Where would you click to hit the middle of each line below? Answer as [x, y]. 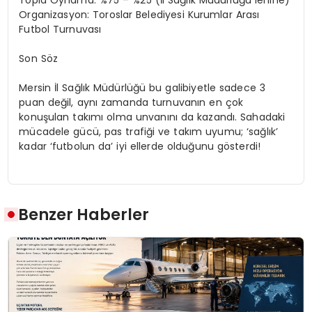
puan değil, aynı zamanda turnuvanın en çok [131, 102]
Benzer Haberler [84, 215]
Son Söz [39, 58]
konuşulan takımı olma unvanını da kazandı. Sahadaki [152, 117]
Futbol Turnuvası [60, 29]
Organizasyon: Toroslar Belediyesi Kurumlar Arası [139, 14]
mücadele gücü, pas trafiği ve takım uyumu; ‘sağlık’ [149, 131]
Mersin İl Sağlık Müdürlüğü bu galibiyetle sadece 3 [142, 87]
